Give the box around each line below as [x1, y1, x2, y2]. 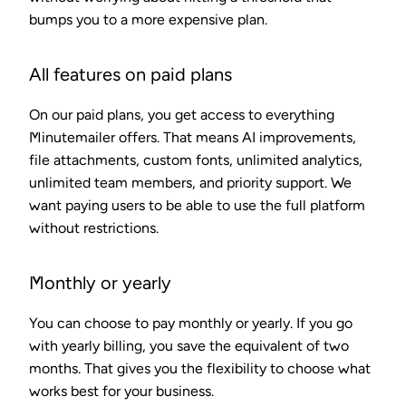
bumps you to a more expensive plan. [29, 10, 267, 28]
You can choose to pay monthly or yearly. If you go [29, 314, 353, 332]
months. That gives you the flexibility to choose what [29, 359, 371, 377]
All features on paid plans [29, 63, 232, 85]
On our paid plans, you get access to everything [29, 105, 334, 123]
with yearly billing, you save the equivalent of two [29, 336, 349, 354]
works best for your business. [29, 382, 214, 400]
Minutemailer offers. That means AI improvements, [29, 128, 356, 146]
